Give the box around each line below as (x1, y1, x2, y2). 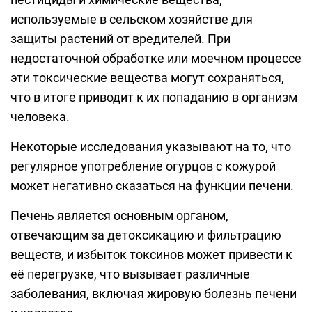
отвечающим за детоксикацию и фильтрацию (10, 228, 281, 243)
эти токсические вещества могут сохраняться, (10, 70, 284, 86)
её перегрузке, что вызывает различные (10, 267, 250, 282)
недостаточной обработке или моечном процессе (10, 51, 302, 66)
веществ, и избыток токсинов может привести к (10, 247, 292, 263)
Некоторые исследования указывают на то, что (10, 139, 291, 155)
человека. (10, 109, 70, 125)
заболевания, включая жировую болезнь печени (10, 286, 297, 302)
